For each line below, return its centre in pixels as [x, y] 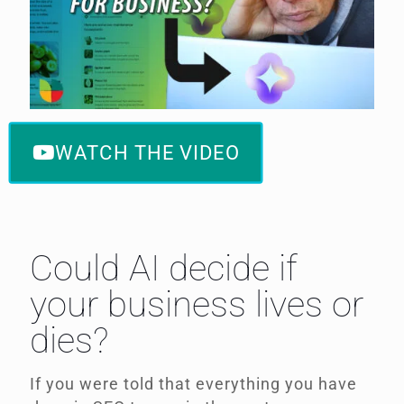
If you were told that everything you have [193, 384]
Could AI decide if [164, 269]
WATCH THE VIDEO [147, 153]
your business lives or [197, 305]
